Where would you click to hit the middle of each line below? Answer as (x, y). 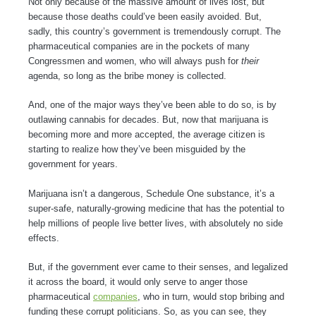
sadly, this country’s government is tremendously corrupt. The (154, 31)
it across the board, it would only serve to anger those (138, 281)
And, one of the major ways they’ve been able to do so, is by (152, 105)
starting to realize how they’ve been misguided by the (137, 150)
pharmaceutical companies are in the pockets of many (139, 46)
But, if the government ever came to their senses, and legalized (158, 267)
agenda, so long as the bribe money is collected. (129, 75)
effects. (45, 238)
